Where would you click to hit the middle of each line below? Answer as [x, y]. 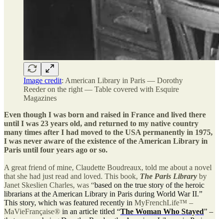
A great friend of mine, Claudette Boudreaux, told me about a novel [108, 167]
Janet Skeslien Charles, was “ [49, 185]
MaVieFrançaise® [32, 211]
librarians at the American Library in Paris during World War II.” [103, 194]
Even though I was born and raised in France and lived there [105, 114]
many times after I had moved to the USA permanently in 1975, [108, 132]
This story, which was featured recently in [69, 202]
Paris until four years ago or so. [56, 150]
